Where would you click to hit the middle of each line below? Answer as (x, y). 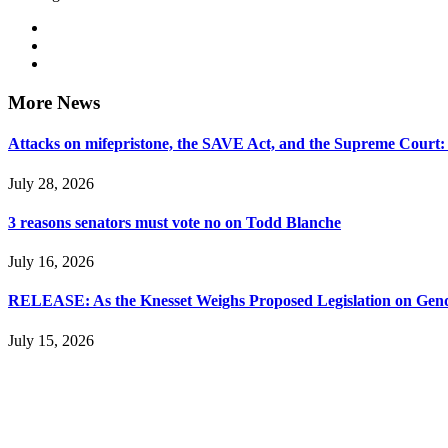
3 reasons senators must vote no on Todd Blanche (174, 222)
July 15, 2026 (51, 340)
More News (54, 102)
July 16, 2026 (51, 262)
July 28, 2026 (51, 183)
